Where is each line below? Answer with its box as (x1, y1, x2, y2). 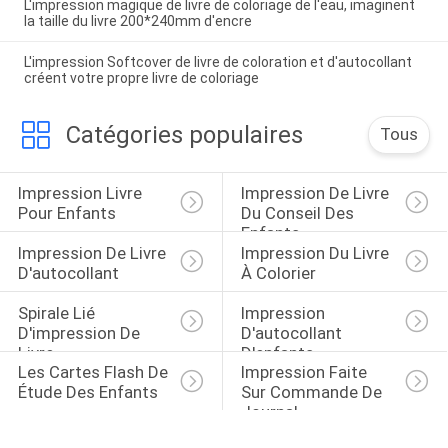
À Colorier (240, 262, 316, 283)
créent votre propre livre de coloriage (23, 69, 259, 86)
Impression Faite (240, 362, 371, 383)
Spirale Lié (17, 302, 99, 323)
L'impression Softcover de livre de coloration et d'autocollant (23, 53, 412, 70)
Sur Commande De (240, 382, 386, 403)
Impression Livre (17, 183, 146, 204)
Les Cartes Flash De (17, 362, 172, 383)
